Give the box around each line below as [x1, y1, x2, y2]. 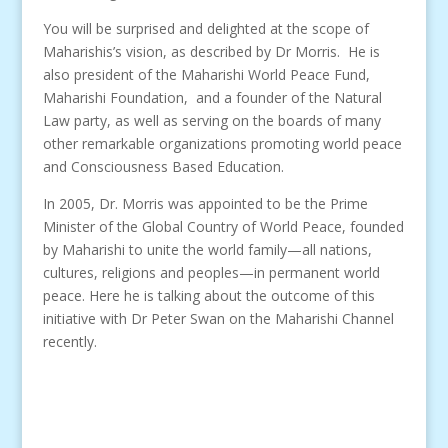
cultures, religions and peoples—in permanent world [42, 263, 380, 282]
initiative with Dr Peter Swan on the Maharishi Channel [42, 309, 394, 328]
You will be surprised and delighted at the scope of [42, 19, 369, 38]
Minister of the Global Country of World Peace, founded [42, 217, 404, 236]
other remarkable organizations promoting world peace [42, 134, 402, 153]
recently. [42, 332, 97, 351]
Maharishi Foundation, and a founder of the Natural [42, 88, 382, 107]
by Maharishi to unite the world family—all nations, [42, 240, 372, 259]
